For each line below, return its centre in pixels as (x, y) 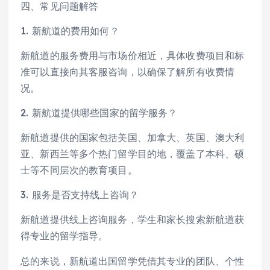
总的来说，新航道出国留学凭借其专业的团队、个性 (133, 261)
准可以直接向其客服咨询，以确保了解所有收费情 (128, 72)
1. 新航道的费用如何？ (70, 31)
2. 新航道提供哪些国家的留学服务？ (99, 113)
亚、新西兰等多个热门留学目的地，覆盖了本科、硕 (133, 154)
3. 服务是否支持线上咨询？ (80, 195)
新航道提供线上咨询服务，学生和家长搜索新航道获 (133, 220)
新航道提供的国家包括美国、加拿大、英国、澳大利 (133, 138)
